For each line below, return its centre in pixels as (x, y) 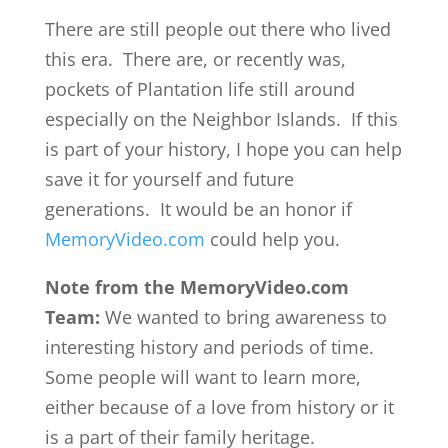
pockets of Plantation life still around (199, 89)
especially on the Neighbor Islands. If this (221, 119)
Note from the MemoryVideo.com (196, 287)
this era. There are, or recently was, (195, 59)
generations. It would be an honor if (198, 209)
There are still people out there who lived (217, 29)
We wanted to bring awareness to (243, 317)
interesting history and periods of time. (209, 347)
